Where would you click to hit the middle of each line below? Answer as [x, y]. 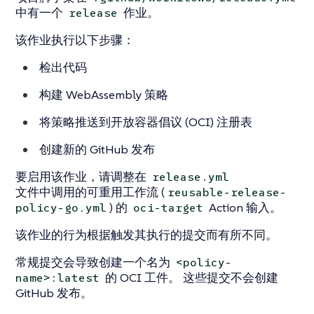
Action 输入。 [244, 208]
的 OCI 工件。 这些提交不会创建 [191, 278]
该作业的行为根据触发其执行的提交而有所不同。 [146, 235]
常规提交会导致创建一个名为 [94, 262]
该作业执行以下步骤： [75, 40]
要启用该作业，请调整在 [82, 177]
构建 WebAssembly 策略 [104, 95]
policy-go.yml [61, 208]
